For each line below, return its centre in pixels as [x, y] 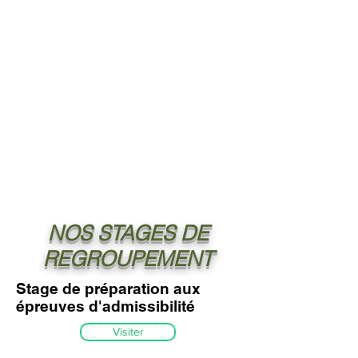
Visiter [128, 332]
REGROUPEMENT [128, 259]
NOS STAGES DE [128, 233]
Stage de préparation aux [108, 288]
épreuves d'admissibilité [105, 306]
